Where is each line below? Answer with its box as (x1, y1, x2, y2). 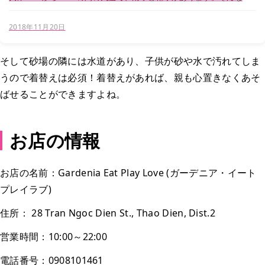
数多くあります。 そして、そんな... (73, 14, 135, 25)
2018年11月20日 (9, 22, 66, 33)
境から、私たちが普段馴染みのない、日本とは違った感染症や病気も (9, 3, 253, 14)
